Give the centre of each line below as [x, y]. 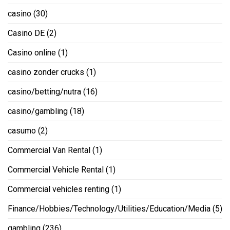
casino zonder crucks [46, 72]
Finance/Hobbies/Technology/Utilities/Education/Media [109, 209]
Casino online [32, 53]
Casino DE [26, 33]
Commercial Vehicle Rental [56, 170]
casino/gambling [38, 111]
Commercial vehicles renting [59, 189]
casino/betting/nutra [44, 92]
